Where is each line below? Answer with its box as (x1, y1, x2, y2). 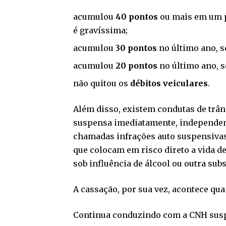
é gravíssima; (73, 25, 128, 36)
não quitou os (73, 78, 130, 89)
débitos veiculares (130, 78, 208, 89)
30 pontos (116, 43, 157, 53)
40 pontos (116, 12, 158, 22)
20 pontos (116, 61, 157, 71)
